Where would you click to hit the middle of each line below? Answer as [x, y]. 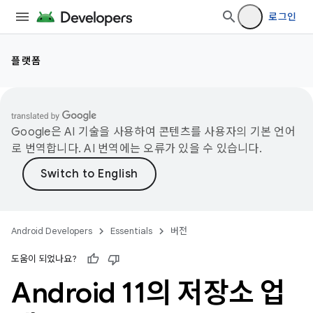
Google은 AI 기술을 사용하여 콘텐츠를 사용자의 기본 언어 [153, 132]
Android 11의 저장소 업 [148, 293]
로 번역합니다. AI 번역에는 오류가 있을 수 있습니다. [137, 149]
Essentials [131, 231]
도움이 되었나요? [44, 259]
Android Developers [52, 231]
